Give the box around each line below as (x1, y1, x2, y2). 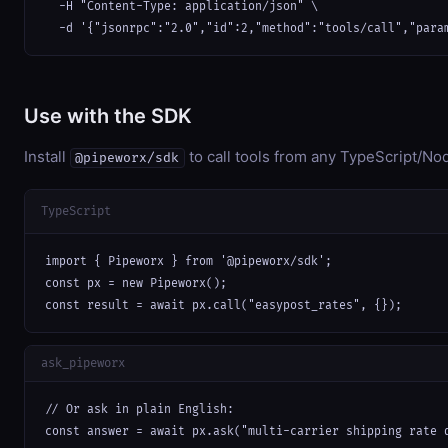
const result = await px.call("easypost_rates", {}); (45, 298, 402, 312)
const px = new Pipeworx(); (45, 276, 227, 290)
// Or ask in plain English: (45, 402, 234, 416)
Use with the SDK (24, 103, 192, 128)
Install (24, 146, 70, 166)
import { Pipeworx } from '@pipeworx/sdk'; (45, 254, 332, 268)
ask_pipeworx (41, 355, 125, 371)
